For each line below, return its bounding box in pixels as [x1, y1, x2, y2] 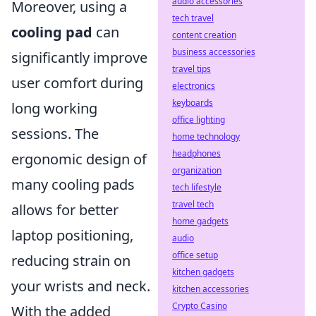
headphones [172, 147, 221, 159]
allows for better [11, 200, 119, 219]
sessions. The [11, 124, 99, 143]
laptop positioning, [11, 226, 133, 245]
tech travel [172, 12, 214, 24]
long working [11, 99, 97, 118]
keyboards [172, 97, 213, 109]
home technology [172, 130, 240, 142]
